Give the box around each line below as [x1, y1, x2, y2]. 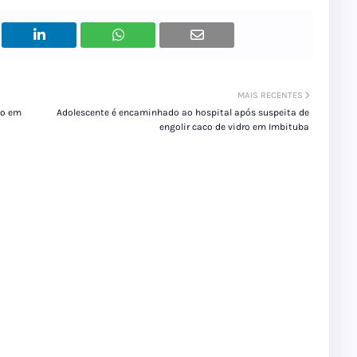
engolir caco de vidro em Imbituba [159, 121, 309, 133]
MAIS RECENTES [237, 90, 303, 101]
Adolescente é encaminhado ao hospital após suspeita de [57, 107, 309, 119]
